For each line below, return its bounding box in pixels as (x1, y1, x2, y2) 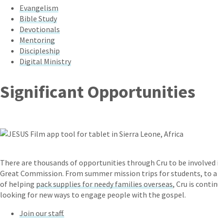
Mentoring (19, 35, 55, 45)
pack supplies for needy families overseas (36, 179, 173, 189)
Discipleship (19, 45, 60, 55)
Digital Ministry (19, 56, 71, 66)
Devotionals (19, 24, 60, 34)
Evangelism (19, 2, 58, 13)
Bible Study (19, 13, 57, 23)
